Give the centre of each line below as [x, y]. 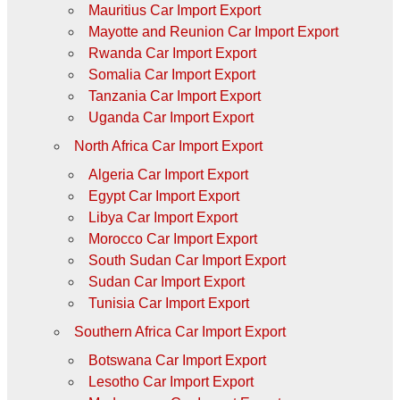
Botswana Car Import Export [177, 360]
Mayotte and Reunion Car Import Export [213, 31]
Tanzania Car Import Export [174, 96]
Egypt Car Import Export [163, 196]
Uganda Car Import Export [171, 117]
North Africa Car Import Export [168, 146]
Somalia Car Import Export [171, 74]
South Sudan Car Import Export [187, 260]
